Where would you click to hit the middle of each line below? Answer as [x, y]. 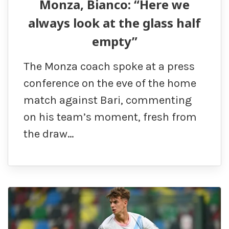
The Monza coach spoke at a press [109, 67]
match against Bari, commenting [108, 100]
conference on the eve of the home [110, 84]
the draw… [49, 134]
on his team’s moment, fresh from [110, 117]
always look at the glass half [114, 23]
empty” [114, 41]
